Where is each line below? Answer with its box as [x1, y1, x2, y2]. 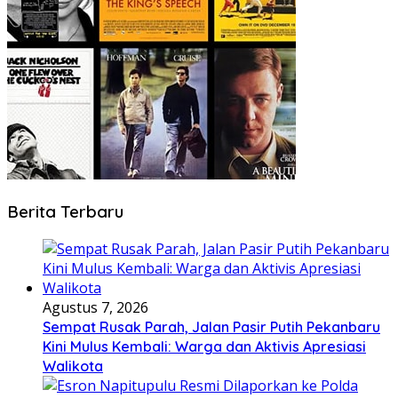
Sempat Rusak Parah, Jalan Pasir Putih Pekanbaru [43, 317, 380, 336]
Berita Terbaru [7, 200, 123, 222]
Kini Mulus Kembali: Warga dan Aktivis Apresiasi [43, 337, 366, 355]
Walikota [43, 356, 103, 375]
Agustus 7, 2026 [43, 297, 148, 317]
